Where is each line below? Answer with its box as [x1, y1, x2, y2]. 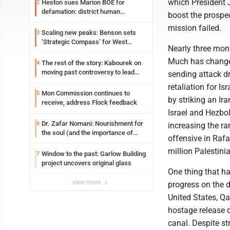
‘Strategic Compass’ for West [42, 38, 127, 46]
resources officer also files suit [42, 17, 133, 25]
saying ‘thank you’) [42, 138, 96, 146]
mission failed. [168, 23, 221, 33]
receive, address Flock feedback [42, 99, 137, 106]
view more [72, 179, 102, 186]
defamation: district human [42, 8, 120, 15]
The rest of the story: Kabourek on [42, 59, 141, 67]
